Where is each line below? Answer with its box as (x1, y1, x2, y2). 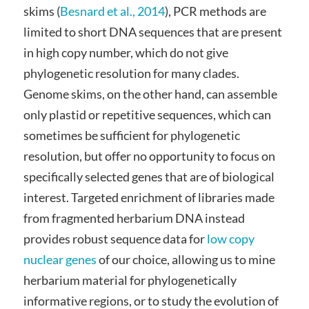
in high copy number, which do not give (23, 45, 228, 61)
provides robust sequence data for (23, 231, 207, 247)
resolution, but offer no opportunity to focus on (23, 148, 275, 164)
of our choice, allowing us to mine (96, 252, 275, 268)
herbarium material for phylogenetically (23, 272, 237, 288)
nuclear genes (23, 252, 97, 268)
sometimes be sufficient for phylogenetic (23, 128, 240, 143)
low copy (206, 231, 255, 247)
